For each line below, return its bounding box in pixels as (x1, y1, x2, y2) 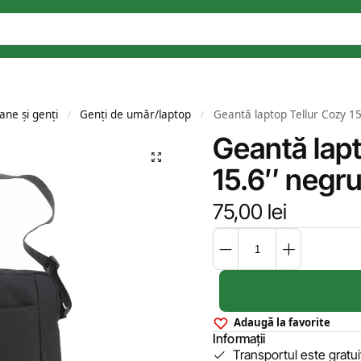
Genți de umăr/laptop (80, 107, 192, 122)
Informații (213, 330, 266, 346)
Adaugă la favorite (234, 315, 330, 330)
